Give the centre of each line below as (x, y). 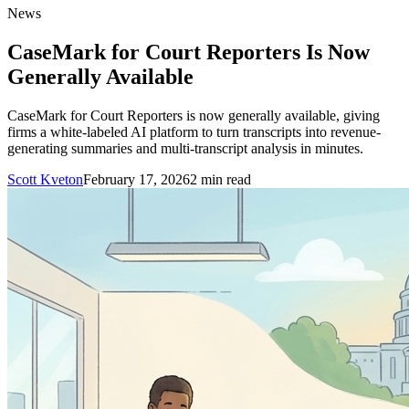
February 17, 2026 (136, 179)
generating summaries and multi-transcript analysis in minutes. (185, 148)
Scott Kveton (45, 179)
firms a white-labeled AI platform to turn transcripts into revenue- (194, 131)
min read (224, 179)
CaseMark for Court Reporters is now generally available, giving (194, 115)
